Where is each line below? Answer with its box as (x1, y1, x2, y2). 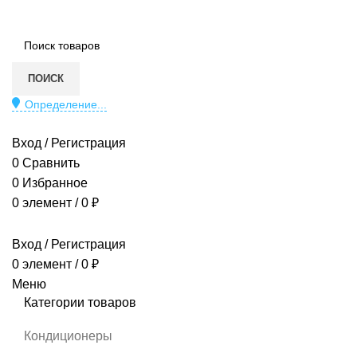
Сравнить (22, 155, 80, 170)
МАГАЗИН (12, 117, 61, 130)
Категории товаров (24, 296, 136, 310)
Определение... (25, 97, 107, 111)
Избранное (22, 175, 88, 190)
